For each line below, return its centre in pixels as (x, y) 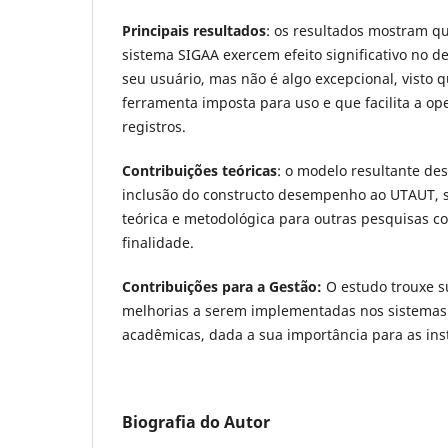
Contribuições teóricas (199, 171)
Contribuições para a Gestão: (222, 287)
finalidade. (158, 243)
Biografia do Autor (196, 422)
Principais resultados (194, 31)
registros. (154, 127)
